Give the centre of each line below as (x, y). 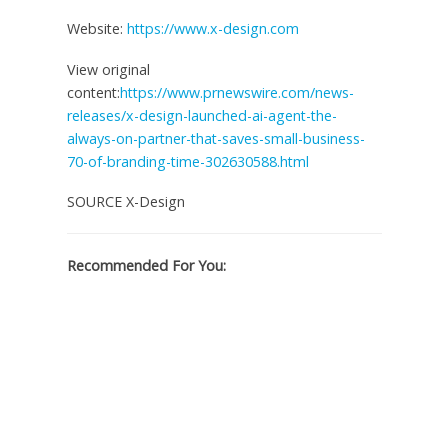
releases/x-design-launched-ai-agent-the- (201, 115)
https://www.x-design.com (212, 28)
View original (108, 69)
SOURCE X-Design (125, 202)
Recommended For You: (146, 266)
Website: (96, 28)
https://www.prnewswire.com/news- (236, 92)
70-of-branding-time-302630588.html (187, 161)
